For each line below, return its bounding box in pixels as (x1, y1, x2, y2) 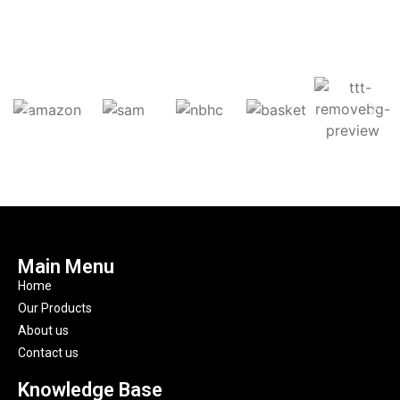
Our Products (18, 301, 92, 315)
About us (18, 323, 69, 337)
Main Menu (18, 255, 114, 278)
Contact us (18, 346, 79, 360)
